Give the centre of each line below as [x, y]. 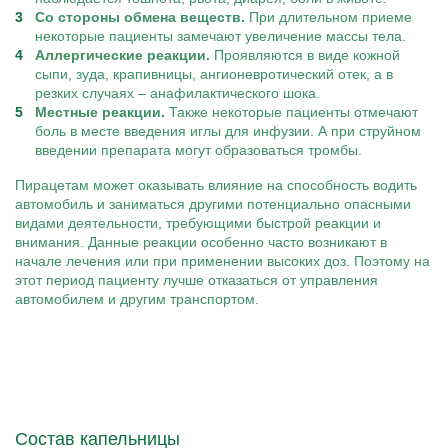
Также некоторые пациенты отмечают [291, 112]
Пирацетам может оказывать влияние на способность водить [216, 185]
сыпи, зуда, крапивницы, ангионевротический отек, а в [214, 74]
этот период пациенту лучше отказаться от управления [196, 280]
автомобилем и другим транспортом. [137, 299]
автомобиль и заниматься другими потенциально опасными [213, 204]
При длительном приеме [328, 17]
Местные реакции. [100, 112]
